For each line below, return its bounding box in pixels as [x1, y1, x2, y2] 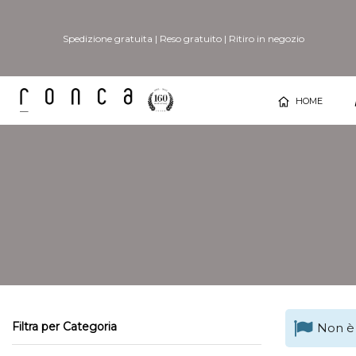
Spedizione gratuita [62, 32, 153, 44]
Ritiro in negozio [228, 32, 304, 44]
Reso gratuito [159, 32, 222, 44]
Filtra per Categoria [12, 319, 117, 334]
